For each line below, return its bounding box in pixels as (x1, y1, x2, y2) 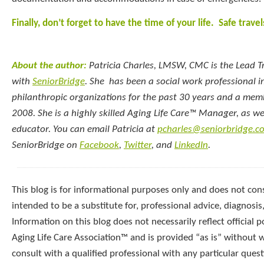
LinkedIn (174, 140, 208, 150)
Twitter (124, 140, 151, 150)
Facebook (80, 140, 119, 150)
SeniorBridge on (12, 140, 80, 150)
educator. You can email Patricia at (12, 124, 157, 134)
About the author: (12, 60, 89, 71)
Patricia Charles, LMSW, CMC (89, 60, 209, 71)
